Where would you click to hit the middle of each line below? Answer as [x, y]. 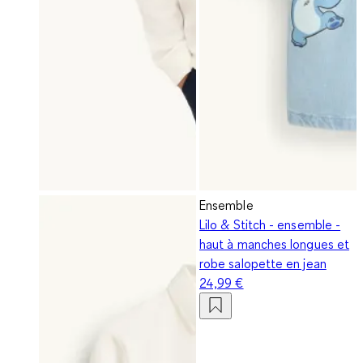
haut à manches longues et [275, 243]
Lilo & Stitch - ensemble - [270, 224]
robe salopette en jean [263, 263]
